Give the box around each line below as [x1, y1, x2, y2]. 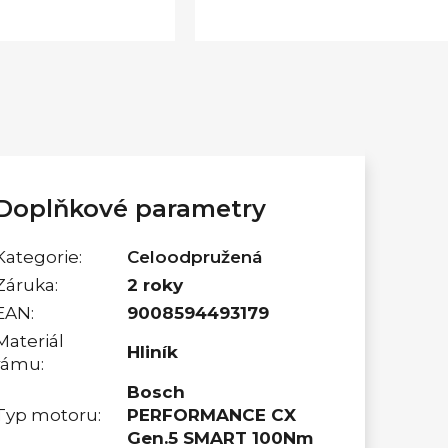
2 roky [127, 274, 184, 295]
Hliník [127, 341, 179, 362]
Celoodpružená [127, 246, 263, 267]
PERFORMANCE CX [127, 404, 297, 425]
